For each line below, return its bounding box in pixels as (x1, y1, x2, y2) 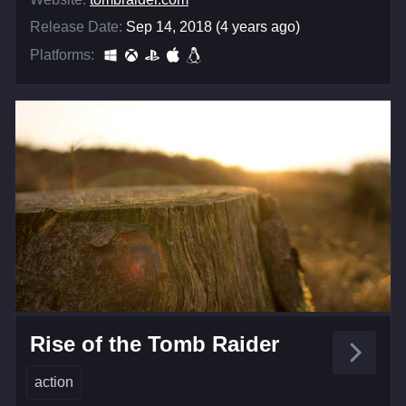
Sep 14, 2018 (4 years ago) (126, 18, 300, 34)
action (34, 373, 73, 390)
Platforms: (30, 46, 94, 63)
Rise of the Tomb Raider (30, 331, 279, 356)
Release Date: (30, 18, 122, 34)
